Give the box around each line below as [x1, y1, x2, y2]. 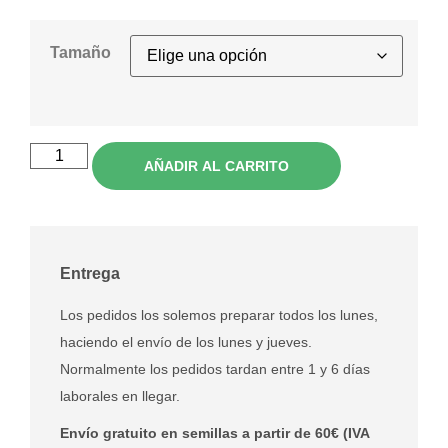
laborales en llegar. [60, 387, 180, 404]
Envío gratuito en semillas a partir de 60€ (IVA [60, 424, 369, 441]
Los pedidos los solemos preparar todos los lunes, [60, 306, 378, 323]
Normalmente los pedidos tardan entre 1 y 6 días [60, 360, 370, 377]
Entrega [60, 264, 120, 282]
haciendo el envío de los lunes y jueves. [60, 333, 312, 350]
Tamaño [49, 43, 111, 62]
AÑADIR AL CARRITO [144, 157, 290, 174]
